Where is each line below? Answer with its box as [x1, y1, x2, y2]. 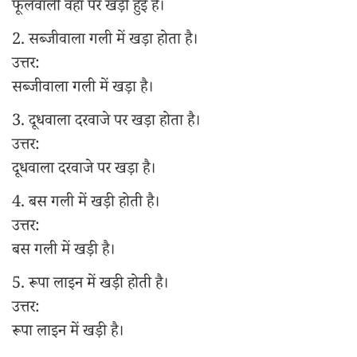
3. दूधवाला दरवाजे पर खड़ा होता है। [12, 110, 200, 135]
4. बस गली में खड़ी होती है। [12, 191, 159, 217]
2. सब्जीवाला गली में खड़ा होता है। [12, 29, 198, 54]
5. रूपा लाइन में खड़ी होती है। [12, 273, 168, 298]
